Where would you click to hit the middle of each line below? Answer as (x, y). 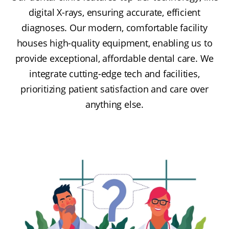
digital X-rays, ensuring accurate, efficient (114, 12)
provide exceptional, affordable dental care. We (114, 58)
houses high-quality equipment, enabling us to (114, 43)
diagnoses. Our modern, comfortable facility (114, 27)
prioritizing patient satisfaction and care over (114, 89)
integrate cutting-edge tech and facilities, (114, 73)
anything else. (114, 104)
